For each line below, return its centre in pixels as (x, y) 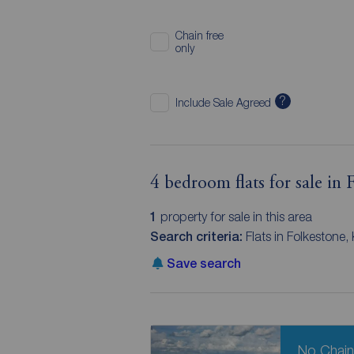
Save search (203, 264)
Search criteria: (198, 237)
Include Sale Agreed (223, 102)
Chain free (199, 35)
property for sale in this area (234, 217)
